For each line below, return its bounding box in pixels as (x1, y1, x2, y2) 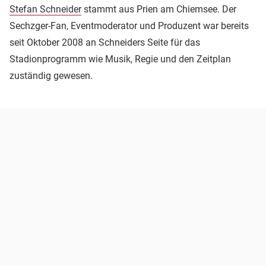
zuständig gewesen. (9, 69, 93, 81)
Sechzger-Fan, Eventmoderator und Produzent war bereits (9, 20, 249, 31)
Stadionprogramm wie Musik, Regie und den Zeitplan (9, 53, 231, 65)
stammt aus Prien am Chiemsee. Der (81, 3, 236, 15)
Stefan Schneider (9, 3, 81, 15)
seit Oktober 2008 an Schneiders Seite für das (9, 36, 200, 48)
